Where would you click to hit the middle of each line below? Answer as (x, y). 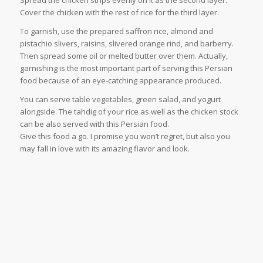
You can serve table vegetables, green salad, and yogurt (120, 100)
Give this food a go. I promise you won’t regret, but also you (125, 136)
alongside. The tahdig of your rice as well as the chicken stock (129, 112)
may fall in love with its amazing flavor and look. (104, 149)
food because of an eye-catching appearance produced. (120, 81)
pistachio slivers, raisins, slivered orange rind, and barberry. (127, 44)
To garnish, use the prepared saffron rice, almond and (116, 31)
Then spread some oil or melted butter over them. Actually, (124, 56)
